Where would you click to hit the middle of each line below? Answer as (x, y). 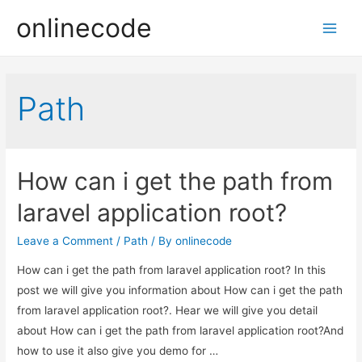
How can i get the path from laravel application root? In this (172, 269)
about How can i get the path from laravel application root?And (181, 330)
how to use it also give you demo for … (118, 350)
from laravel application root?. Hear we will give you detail (168, 310)
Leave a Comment (65, 241)
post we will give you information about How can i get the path (180, 290)
